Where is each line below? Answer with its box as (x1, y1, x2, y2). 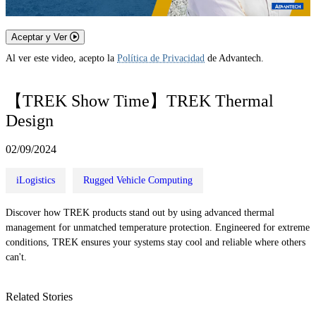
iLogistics (16, 174, 55, 186)
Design (6, 111, 54, 130)
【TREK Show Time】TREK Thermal (6, 91, 274, 110)
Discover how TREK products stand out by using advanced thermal (6, 207, 274, 218)
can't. (6, 251, 27, 262)
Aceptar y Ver (11, 32, 70, 43)
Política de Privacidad (117, 53, 205, 64)
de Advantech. (205, 53, 264, 64)
